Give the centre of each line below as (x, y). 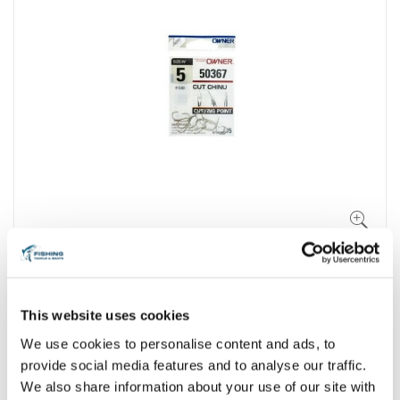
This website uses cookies (105, 315)
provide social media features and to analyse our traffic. (194, 365)
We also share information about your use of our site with (198, 386)
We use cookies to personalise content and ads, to (178, 343)
